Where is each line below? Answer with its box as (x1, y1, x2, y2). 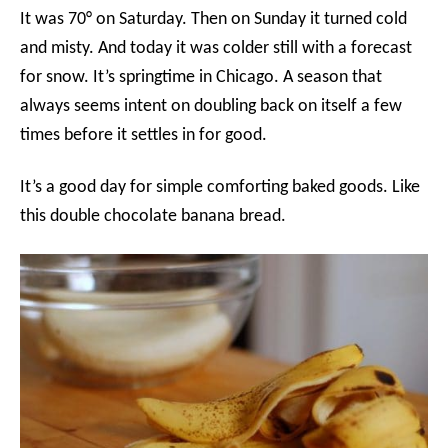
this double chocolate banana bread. (20, 206, 286, 226)
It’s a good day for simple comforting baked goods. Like (20, 177, 420, 197)
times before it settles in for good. (20, 125, 267, 145)
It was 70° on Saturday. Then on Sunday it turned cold (20, 9, 407, 29)
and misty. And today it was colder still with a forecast (20, 38, 412, 58)
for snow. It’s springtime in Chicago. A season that (20, 67, 382, 87)
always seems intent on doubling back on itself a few (20, 96, 402, 116)
